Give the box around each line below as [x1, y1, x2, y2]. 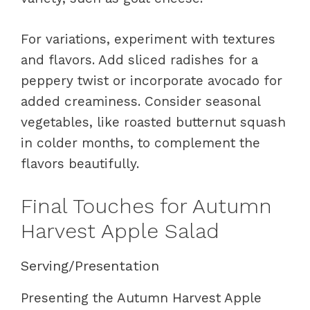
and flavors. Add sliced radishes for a [21, 51, 258, 68]
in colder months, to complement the [21, 134, 260, 151]
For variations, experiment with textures [21, 30, 275, 47]
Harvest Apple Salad [21, 219, 219, 243]
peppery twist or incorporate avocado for [21, 72, 282, 89]
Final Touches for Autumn [21, 194, 272, 218]
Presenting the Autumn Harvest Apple [21, 290, 262, 306]
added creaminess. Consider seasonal [21, 93, 260, 109]
